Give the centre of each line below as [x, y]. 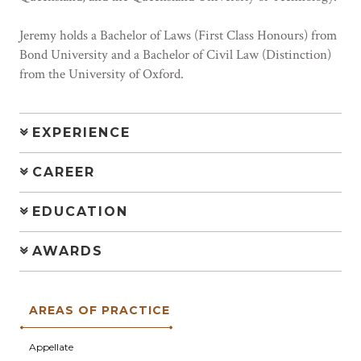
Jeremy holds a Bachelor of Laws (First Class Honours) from [178, 35]
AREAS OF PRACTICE [100, 310]
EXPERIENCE [81, 133]
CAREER [64, 172]
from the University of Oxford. [102, 74]
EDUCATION [80, 212]
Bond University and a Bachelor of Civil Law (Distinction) [175, 55]
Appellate [51, 347]
